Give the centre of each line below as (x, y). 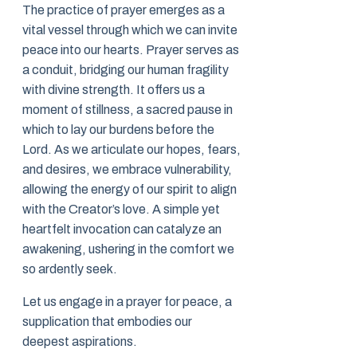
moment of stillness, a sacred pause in (127, 110)
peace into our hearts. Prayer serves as (131, 50)
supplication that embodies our (107, 322)
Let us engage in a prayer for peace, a (127, 302)
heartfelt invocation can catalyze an (122, 229)
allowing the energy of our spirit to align (129, 190)
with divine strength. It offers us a (114, 90)
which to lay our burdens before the (118, 130)
